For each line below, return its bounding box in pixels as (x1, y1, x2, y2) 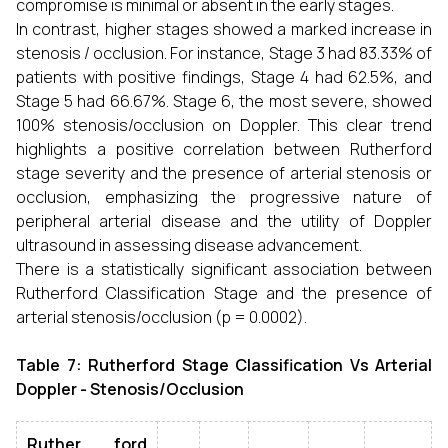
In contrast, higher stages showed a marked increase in (16, 18, 432, 40)
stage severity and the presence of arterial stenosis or (16, 162, 432, 184)
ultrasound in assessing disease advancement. (16, 234, 362, 256)
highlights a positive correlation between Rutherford (16, 138, 432, 160)
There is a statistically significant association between (16, 258, 432, 280)
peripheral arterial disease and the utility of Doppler (16, 210, 432, 232)
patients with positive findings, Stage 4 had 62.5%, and (16, 66, 432, 88)
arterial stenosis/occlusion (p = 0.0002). (16, 306, 307, 328)
